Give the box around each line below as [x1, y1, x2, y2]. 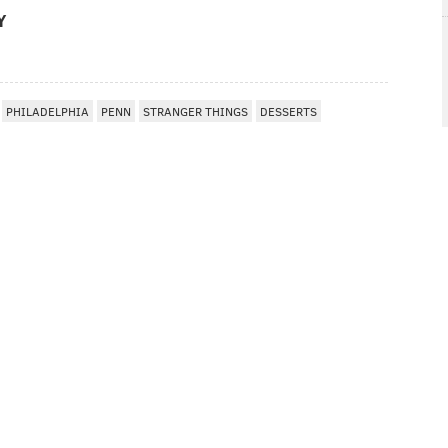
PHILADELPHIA [6, 103, 89, 120]
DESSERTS [260, 103, 317, 120]
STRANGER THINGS [143, 103, 248, 120]
